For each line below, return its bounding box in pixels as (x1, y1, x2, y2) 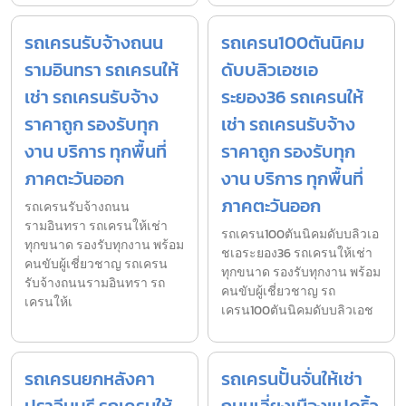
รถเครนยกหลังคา (24, 365, 155, 393)
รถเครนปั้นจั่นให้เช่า (221, 365, 362, 393)
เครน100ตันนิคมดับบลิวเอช (221, 301, 373, 321)
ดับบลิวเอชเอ (221, 56, 318, 84)
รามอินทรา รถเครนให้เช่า (24, 217, 168, 237)
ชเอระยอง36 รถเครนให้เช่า (221, 244, 372, 264)
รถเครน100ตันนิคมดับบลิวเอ (221, 225, 379, 245)
